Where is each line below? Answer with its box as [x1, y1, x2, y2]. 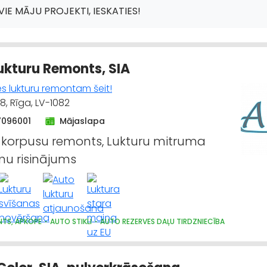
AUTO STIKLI [50, 216, 92, 226]
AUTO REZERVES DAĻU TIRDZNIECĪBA [100, 216, 225, 226]
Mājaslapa [60, 115, 105, 127]
